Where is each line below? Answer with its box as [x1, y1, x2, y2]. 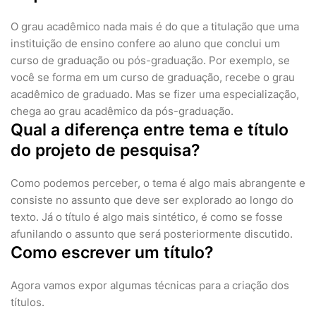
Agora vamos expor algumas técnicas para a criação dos [11, 279, 289, 293]
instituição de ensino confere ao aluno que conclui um [11, 37, 280, 51]
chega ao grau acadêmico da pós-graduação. [11, 104, 233, 119]
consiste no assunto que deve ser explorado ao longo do [11, 193, 293, 207]
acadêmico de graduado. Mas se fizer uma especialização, [11, 87, 299, 102]
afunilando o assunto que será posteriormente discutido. [11, 227, 293, 241]
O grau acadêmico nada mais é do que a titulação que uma [11, 20, 299, 34]
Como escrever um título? [11, 243, 214, 263]
